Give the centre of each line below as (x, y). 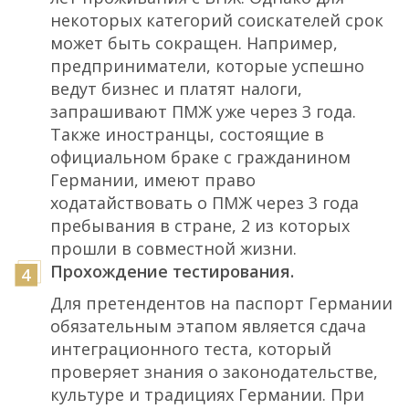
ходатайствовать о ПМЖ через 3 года (204, 202)
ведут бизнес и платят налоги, (176, 88)
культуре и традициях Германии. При (207, 394)
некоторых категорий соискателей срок (217, 20)
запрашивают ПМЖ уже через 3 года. (203, 111)
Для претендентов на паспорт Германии (221, 303)
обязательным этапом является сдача (208, 325)
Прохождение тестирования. (172, 271)
